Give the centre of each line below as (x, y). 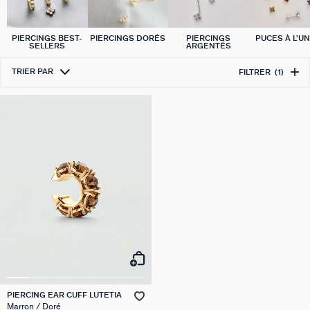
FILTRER (254, 72)
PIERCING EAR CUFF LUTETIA (64, 295)
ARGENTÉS (208, 46)
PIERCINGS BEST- (47, 38)
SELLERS (47, 46)
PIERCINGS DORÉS (128, 38)
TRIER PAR (32, 72)
